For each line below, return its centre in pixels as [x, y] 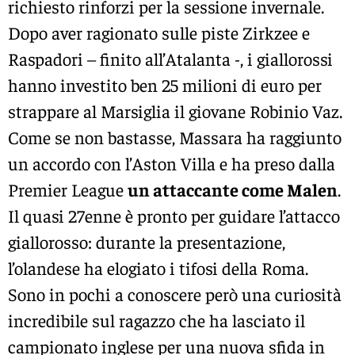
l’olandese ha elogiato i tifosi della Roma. [158, 267]
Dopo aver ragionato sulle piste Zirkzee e [159, 32]
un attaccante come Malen [233, 189]
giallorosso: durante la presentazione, [147, 241]
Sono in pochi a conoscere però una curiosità [175, 294]
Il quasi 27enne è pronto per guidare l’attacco [174, 215]
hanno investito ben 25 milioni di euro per [165, 84]
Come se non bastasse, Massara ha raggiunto [175, 137]
